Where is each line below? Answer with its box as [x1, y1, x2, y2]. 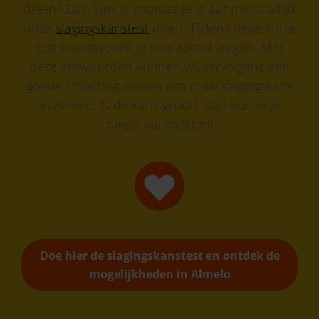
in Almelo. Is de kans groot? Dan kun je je [39, 95, 280, 113]
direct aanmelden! [106, 115, 213, 132]
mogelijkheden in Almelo [88, 265, 231, 282]
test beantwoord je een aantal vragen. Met [36, 38, 283, 56]
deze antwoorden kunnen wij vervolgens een [29, 57, 290, 75]
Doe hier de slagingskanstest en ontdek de [39, 246, 280, 263]
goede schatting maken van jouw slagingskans [26, 76, 293, 94]
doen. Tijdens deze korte [149, 19, 296, 36]
